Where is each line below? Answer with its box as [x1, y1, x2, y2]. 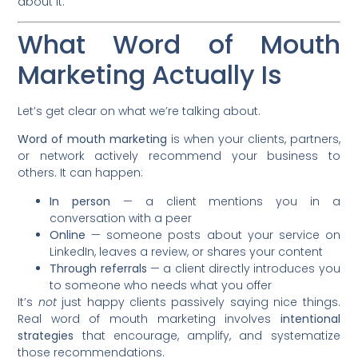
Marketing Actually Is [18, 56, 283, 93]
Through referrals [50, 260, 147, 276]
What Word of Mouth [18, 26, 340, 62]
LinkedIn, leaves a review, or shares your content [50, 243, 324, 260]
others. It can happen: [18, 165, 144, 181]
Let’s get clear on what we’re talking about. [18, 102, 261, 119]
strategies [18, 327, 74, 344]
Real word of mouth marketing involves [18, 310, 280, 327]
